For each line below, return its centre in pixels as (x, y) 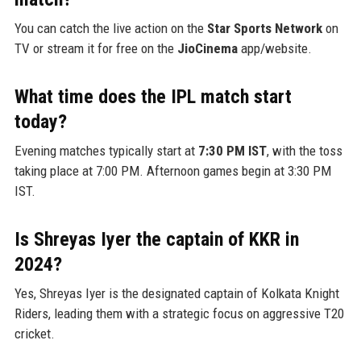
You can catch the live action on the (110, 28)
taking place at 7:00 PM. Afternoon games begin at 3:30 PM (172, 170)
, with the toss (304, 150)
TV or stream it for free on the (95, 48)
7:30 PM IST (232, 150)
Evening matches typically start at (106, 150)
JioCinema (207, 48)
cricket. (34, 333)
